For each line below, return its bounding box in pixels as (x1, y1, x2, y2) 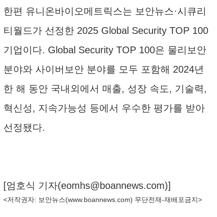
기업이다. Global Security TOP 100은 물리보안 (3, 45, 206, 55)
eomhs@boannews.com (61, 180, 165, 191)
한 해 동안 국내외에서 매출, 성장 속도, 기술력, (3, 83, 207, 94)
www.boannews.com (68, 196, 130, 203)
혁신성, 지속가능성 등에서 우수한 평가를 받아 (3, 103, 205, 113)
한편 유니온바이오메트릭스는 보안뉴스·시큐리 (3, 6, 206, 16)
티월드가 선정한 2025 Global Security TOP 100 (3, 25, 208, 36)
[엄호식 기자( (3, 180, 61, 191)
